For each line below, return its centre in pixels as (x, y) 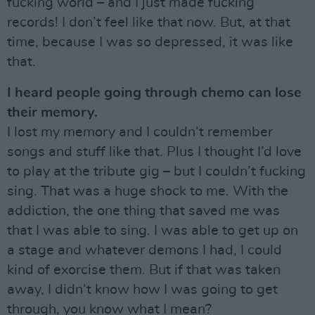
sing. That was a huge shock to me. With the (148, 191)
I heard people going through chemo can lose (154, 93)
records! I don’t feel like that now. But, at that (149, 22)
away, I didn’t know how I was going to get (142, 290)
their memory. (52, 112)
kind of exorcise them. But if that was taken (144, 270)
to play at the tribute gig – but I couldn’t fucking (156, 172)
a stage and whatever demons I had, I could (144, 250)
